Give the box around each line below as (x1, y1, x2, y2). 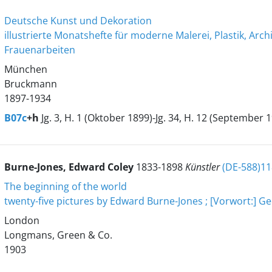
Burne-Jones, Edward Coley (4, 160, 136, 174)
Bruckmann (4, 77, 57, 90)
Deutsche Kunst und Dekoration (4, 14, 152, 27)
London (4, 214, 39, 227)
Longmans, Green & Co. (4, 228, 112, 242)
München (4, 63, 47, 76)
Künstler (185, 160, 222, 174)
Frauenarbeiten (4, 43, 75, 56)
